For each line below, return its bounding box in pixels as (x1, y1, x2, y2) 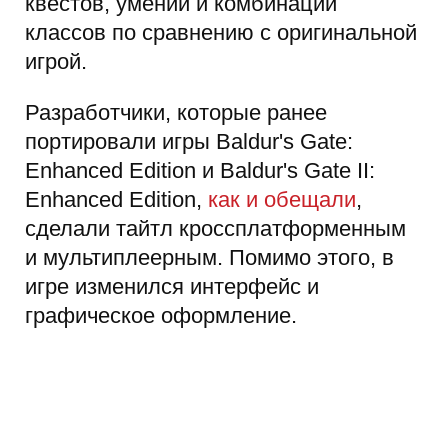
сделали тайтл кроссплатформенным (25, 216, 406, 242)
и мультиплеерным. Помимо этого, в (25, 245, 394, 271)
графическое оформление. (25, 303, 297, 329)
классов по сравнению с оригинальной (25, 20, 417, 46)
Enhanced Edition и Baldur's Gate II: (25, 158, 375, 184)
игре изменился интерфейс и (25, 274, 319, 300)
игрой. (25, 49, 87, 75)
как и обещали (208, 187, 356, 213)
